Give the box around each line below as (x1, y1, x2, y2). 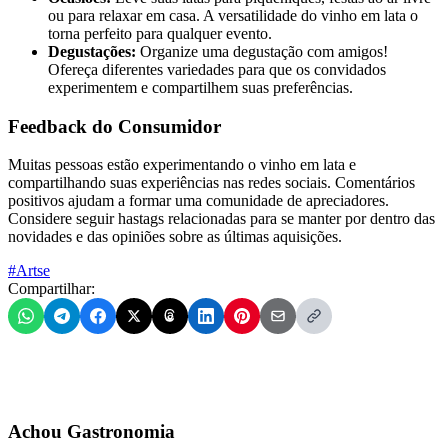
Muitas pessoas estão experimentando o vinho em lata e (8, 156, 356, 174)
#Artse (8, 262, 50, 280)
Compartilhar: (8, 280, 95, 298)
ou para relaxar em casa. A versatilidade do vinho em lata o (48, 6, 418, 24)
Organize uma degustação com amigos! (136, 42, 388, 60)
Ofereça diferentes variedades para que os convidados (48, 60, 386, 78)
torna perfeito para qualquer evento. (48, 24, 272, 42)
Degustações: (48, 42, 136, 60)
